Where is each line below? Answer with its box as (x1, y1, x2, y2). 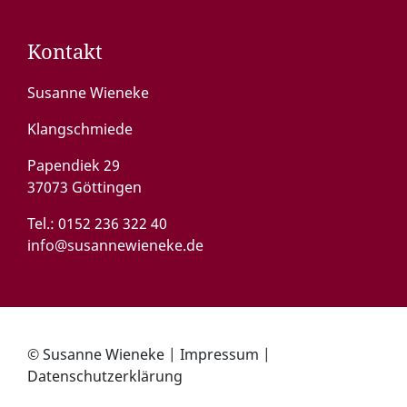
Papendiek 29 (27, 155, 120, 175)
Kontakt (27, 37, 103, 65)
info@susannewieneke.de (27, 235, 203, 255)
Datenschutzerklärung (27, 366, 183, 386)
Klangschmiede (27, 119, 133, 139)
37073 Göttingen (27, 177, 142, 197)
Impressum (180, 344, 259, 364)
